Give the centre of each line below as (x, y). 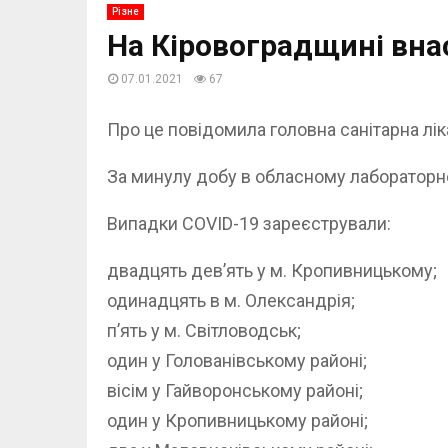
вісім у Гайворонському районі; (235, 391)
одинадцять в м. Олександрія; (231, 301)
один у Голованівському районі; (237, 361)
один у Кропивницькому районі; (237, 421)
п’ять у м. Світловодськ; (204, 331)
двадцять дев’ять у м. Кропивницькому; (272, 271)
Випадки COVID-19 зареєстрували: (249, 224)
